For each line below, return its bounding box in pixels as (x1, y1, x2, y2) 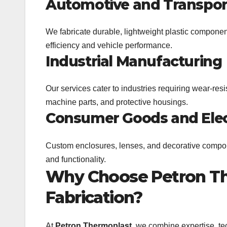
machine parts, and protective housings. (46, 98, 188, 107)
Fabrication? (46, 187, 142, 207)
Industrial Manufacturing (46, 53, 222, 70)
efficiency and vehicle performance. (46, 41, 172, 50)
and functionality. (46, 155, 106, 164)
